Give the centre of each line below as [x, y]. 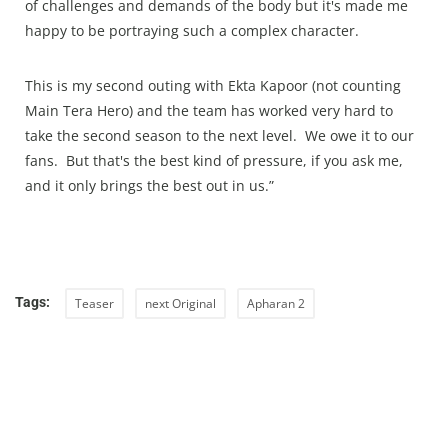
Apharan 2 [276, 304]
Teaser [94, 304]
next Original [180, 304]
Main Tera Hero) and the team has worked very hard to [209, 111]
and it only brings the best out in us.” [149, 186]
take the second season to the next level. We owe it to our [219, 136]
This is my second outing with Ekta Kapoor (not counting [213, 86]
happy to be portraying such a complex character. [196, 31]
